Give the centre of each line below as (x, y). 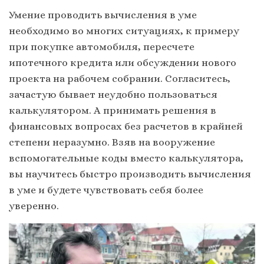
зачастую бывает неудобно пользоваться (113, 95)
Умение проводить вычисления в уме (103, 15)
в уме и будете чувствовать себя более (106, 190)
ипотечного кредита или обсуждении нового (123, 63)
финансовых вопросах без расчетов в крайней (126, 126)
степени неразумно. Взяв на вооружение (112, 142)
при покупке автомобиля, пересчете (102, 47)
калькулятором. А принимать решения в (113, 110)
